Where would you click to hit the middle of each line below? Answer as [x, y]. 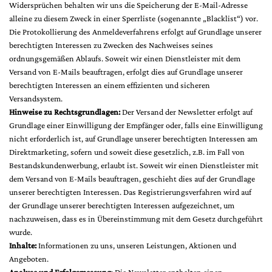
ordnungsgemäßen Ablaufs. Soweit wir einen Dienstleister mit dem [125, 58]
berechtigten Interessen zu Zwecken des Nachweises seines [111, 45]
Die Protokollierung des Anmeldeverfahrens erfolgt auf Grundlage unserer [135, 32]
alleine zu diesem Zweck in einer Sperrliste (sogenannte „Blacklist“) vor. [134, 18]
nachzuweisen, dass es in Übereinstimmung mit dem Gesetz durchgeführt [136, 219]
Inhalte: [23, 245]
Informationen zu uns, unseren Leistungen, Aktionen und [136, 245]
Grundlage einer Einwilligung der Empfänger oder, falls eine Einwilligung [136, 125]
